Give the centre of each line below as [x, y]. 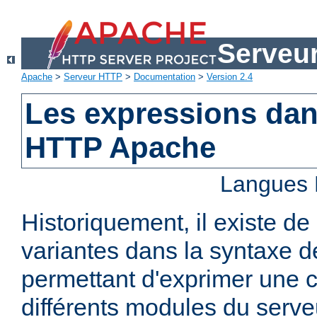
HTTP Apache [121, 148]
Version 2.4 [230, 77]
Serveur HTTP [93, 77]
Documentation [165, 77]
